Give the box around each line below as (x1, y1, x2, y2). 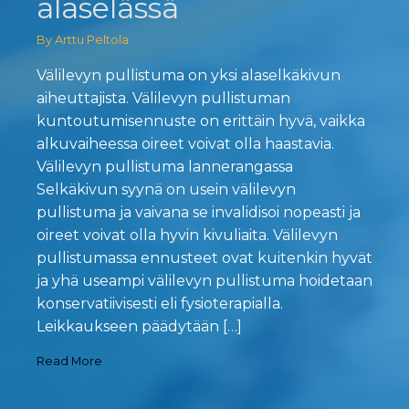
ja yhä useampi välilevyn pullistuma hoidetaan (37, 271, 372, 289)
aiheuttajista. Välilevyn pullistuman (37, 89, 290, 107)
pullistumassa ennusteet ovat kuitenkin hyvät (37, 248, 372, 267)
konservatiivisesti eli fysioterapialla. (37, 294, 283, 312)
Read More (37, 353, 102, 368)
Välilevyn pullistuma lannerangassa (37, 157, 293, 175)
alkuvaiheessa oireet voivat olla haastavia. (37, 134, 334, 152)
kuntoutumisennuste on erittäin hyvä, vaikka (37, 111, 365, 130)
